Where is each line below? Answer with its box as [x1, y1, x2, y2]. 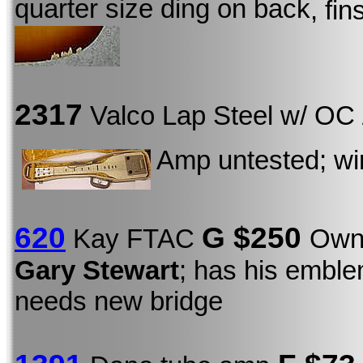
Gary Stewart [15, 255, 179, 286]
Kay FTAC [66, 224, 202, 254]
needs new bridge [15, 286, 223, 317]
